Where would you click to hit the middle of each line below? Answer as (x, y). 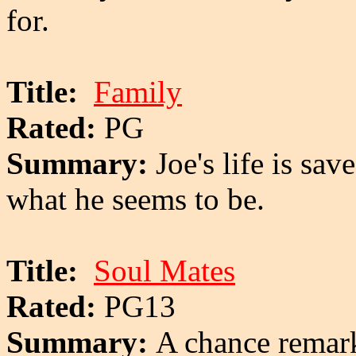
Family (138, 91)
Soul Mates (164, 270)
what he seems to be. (135, 199)
